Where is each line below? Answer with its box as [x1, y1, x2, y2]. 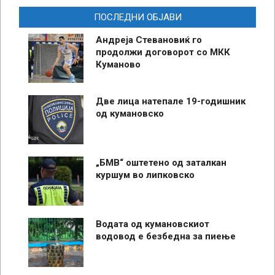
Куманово [96, 59, 141, 71]
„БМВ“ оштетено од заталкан [96, 157, 227, 169]
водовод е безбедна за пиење [96, 231, 236, 242]
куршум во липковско [96, 169, 195, 181]
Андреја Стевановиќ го [96, 34, 202, 46]
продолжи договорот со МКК [96, 47, 230, 58]
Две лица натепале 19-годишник [96, 96, 246, 107]
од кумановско [96, 108, 164, 120]
